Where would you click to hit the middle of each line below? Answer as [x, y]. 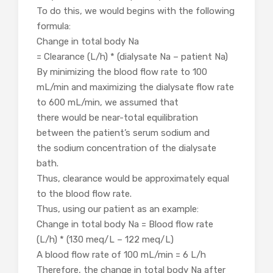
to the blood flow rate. [84, 194]
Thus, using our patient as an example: [118, 209]
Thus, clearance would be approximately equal [133, 179]
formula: [54, 27]
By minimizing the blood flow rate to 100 [122, 72]
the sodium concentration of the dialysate [126, 148]
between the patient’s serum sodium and [123, 133]
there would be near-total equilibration [117, 118]
